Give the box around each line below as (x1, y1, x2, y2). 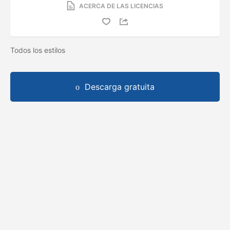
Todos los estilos (10, 45, 67, 54)
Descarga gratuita (85, 81, 155, 92)
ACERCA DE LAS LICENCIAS (79, 2, 163, 10)
